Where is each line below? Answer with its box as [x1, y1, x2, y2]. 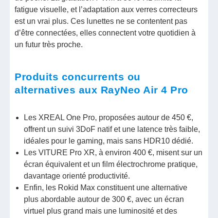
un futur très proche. [15, 40, 83, 49]
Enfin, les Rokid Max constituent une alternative [24, 183, 188, 192]
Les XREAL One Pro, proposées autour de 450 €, [24, 113, 194, 122]
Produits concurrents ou [15, 71, 141, 83]
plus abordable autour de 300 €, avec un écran [24, 195, 184, 203]
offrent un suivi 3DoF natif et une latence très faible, [24, 125, 200, 133]
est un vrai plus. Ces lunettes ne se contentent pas [15, 17, 188, 26]
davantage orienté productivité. [24, 171, 130, 180]
